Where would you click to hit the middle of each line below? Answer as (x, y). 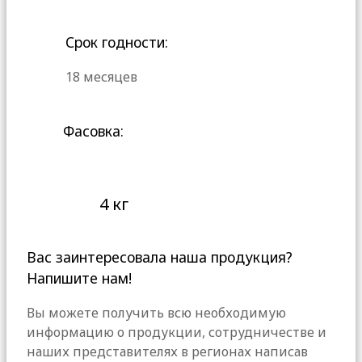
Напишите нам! (79, 278)
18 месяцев (101, 76)
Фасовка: (93, 131)
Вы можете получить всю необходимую (156, 312)
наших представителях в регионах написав (167, 351)
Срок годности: (117, 42)
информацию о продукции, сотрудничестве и (177, 332)
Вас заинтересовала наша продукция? (160, 257)
